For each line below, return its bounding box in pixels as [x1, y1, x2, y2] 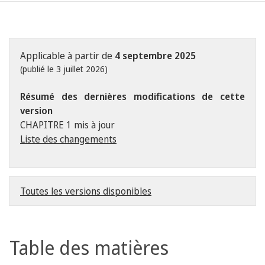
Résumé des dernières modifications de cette [20, 90, 245, 103]
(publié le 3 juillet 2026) [20, 63, 108, 75]
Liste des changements [20, 132, 117, 146]
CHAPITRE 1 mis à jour [20, 118, 115, 131]
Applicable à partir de [20, 49, 115, 62]
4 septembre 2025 [115, 49, 196, 62]
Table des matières [9, 235, 169, 260]
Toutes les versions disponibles [20, 185, 151, 198]
